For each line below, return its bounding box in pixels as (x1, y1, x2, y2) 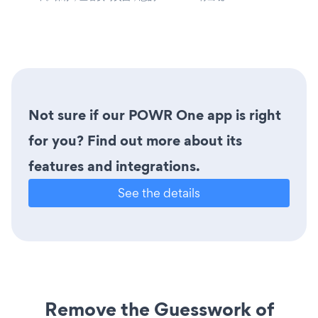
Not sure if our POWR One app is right (28, 105, 281, 125)
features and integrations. (28, 156, 200, 176)
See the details (118, 185, 200, 201)
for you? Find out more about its (28, 131, 242, 150)
